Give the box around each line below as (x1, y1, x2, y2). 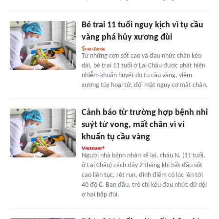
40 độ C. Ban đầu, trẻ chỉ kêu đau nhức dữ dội (81, 181, 207, 189)
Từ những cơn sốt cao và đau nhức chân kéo (81, 52, 201, 60)
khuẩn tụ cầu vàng (81, 132, 150, 142)
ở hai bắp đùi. (81, 191, 119, 198)
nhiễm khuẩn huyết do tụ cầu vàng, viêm (81, 71, 192, 79)
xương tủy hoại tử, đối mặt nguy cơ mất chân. (81, 81, 208, 89)
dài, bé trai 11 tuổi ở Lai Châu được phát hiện (81, 62, 205, 69)
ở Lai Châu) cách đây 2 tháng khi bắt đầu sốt (81, 161, 202, 169)
